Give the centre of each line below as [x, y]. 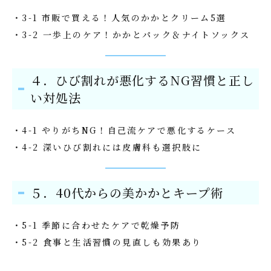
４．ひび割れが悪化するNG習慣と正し [142, 80]
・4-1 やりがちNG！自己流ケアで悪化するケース [124, 130]
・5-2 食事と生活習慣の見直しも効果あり [107, 242]
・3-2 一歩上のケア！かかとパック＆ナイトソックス [131, 34]
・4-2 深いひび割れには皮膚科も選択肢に [107, 147]
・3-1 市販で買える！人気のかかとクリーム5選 [119, 18]
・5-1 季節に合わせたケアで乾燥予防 [96, 225]
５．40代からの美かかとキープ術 [127, 193]
